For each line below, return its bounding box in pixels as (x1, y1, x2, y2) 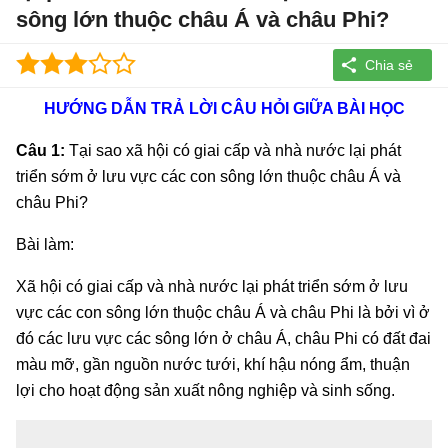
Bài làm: (16, 235, 74, 253)
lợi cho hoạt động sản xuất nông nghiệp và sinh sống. (16, 381, 395, 399)
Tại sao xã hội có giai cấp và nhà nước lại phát (65, 141, 401, 159)
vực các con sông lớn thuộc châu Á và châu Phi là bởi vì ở (16, 303, 430, 321)
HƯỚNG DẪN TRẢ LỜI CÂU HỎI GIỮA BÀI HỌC (43, 99, 405, 117)
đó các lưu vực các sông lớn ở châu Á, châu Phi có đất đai (16, 329, 431, 347)
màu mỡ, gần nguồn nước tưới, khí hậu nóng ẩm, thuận (16, 355, 410, 373)
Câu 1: (16, 141, 65, 159)
